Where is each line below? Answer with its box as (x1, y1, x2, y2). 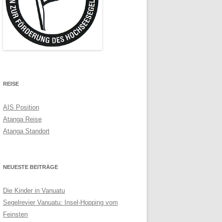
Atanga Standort (3, 127, 50, 135)
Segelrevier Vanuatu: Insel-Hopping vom (3, 199, 118, 207)
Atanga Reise (3, 115, 42, 123)
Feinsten (3, 211, 28, 219)
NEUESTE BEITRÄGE (3, 164, 58, 170)
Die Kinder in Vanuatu (3, 187, 65, 195)
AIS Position (3, 104, 39, 111)
